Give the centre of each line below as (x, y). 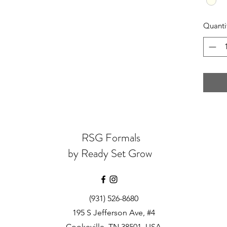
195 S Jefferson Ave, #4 (113, 212)
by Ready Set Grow (111, 153)
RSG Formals (111, 137)
